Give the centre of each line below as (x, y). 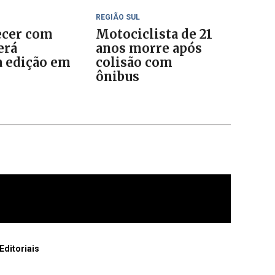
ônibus (118, 76)
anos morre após (149, 48)
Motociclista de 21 (154, 34)
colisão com (134, 62)
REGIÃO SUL (118, 17)
